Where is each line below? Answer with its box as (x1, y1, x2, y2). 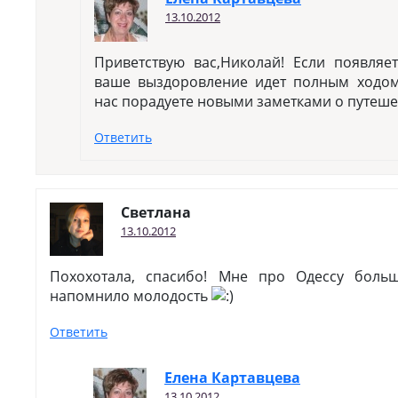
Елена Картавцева (164, 368, 300, 387)
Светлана (121, 203, 191, 222)
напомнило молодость (50, 286, 211, 306)
